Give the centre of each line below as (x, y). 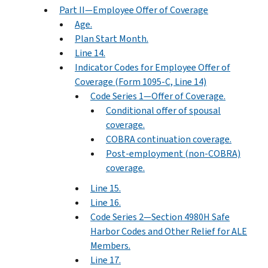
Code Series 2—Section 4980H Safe (160, 217)
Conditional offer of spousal (163, 110)
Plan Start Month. (112, 38)
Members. (110, 245)
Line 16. (106, 202)
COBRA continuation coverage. (169, 139)
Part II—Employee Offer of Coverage (134, 10)
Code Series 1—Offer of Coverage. (158, 96)
